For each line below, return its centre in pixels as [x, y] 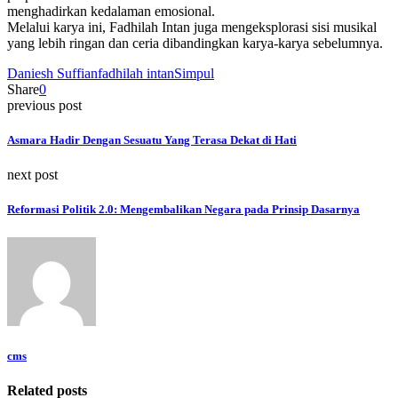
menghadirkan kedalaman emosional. [111, 11]
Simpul [194, 73]
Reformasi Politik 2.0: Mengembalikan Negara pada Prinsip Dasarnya [183, 210]
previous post [44, 105]
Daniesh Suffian [52, 73]
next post [32, 175]
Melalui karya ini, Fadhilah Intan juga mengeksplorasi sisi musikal [192, 27]
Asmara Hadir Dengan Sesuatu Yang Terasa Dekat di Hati [152, 139]
